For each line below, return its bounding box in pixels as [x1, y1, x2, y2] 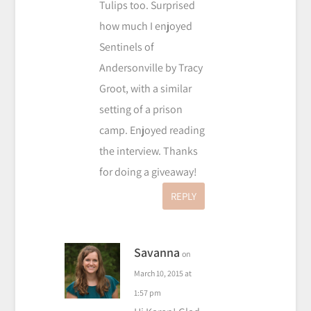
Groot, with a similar [99, 81, 192, 96]
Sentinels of [99, 40, 154, 55]
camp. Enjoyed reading [99, 123, 205, 138]
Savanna [133, 244, 180, 261]
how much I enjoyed [99, 19, 192, 34]
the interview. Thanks [99, 144, 198, 159]
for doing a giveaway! [99, 165, 197, 180]
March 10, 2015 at [133, 268, 192, 279]
